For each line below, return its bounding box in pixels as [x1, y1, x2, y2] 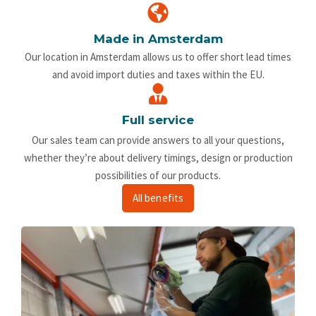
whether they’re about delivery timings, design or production [23, 150, 293, 164]
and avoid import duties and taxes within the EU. [51, 67, 265, 81]
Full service [122, 112, 194, 127]
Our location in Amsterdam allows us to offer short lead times [25, 49, 291, 63]
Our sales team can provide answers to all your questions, [32, 133, 284, 147]
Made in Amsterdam [93, 31, 223, 46]
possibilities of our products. [95, 168, 221, 182]
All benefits [132, 190, 184, 205]
